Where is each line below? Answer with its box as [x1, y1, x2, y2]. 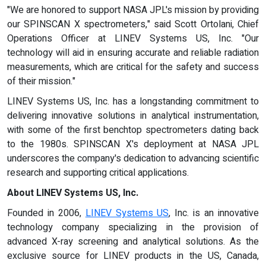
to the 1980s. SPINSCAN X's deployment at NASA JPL [7, 137, 259, 151]
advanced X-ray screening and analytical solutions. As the [7, 234, 259, 249]
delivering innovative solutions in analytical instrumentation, [7, 108, 259, 123]
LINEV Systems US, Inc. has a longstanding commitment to [7, 94, 259, 109]
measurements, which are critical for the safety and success [7, 59, 259, 74]
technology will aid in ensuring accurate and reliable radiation [7, 45, 259, 60]
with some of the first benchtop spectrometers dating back [7, 122, 259, 137]
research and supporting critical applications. [7, 165, 189, 180]
